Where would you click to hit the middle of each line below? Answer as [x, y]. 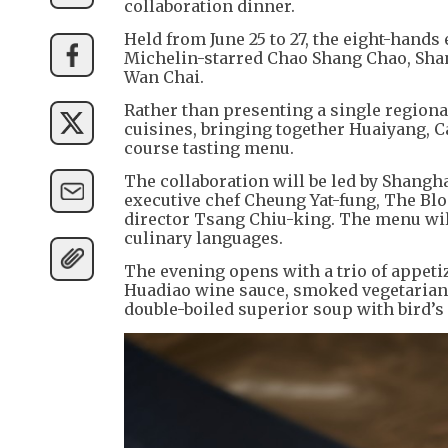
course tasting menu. [209, 147]
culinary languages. [203, 237]
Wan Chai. [164, 76]
